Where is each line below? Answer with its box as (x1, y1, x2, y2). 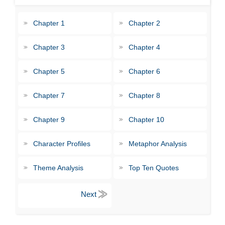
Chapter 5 (33, 67, 65, 75)
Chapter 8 (129, 91, 160, 99)
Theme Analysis (33, 164, 83, 172)
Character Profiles (33, 140, 90, 148)
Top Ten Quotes (129, 164, 179, 172)
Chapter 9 (33, 116, 65, 124)
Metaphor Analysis (129, 140, 187, 148)
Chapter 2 (129, 19, 160, 27)
